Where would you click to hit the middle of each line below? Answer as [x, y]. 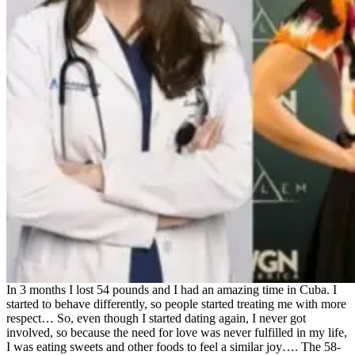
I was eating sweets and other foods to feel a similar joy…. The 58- [174, 346]
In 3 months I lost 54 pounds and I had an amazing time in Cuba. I [172, 289]
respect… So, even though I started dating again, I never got [156, 318]
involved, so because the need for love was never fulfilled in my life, [177, 332]
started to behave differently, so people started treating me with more [176, 303]
